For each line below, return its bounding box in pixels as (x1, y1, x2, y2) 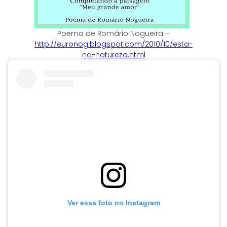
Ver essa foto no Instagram (67, 198, 160, 207)
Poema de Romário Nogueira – (57, 28, 170, 39)
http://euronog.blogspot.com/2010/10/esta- (34, 39, 193, 49)
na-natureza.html (82, 49, 145, 60)
